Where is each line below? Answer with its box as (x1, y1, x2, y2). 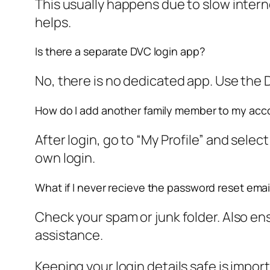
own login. (35, 149, 96, 168)
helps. (35, 13, 71, 31)
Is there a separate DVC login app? (35, 44, 205, 59)
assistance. (35, 226, 103, 245)
